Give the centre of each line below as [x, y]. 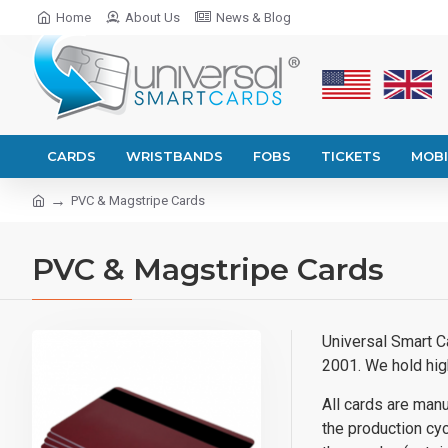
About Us [152, 17]
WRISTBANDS [174, 156]
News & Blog [253, 17]
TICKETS [351, 156]
